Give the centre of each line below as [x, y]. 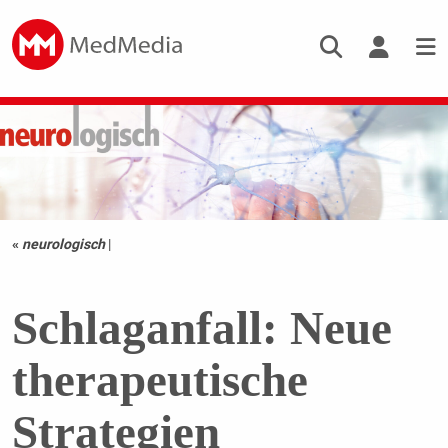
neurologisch [63, 244]
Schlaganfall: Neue [201, 328]
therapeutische [159, 380]
